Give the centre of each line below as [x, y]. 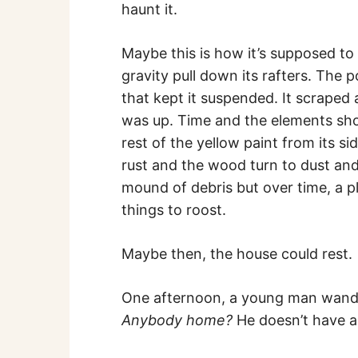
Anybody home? [179, 320]
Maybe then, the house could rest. [237, 253]
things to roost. [174, 209]
